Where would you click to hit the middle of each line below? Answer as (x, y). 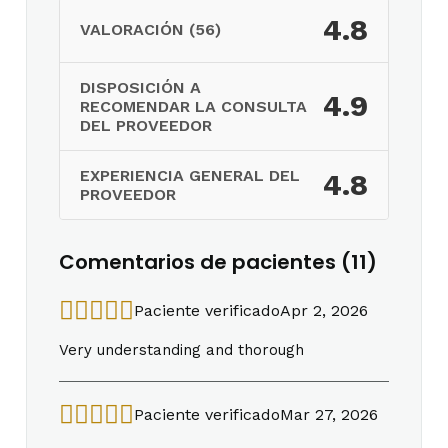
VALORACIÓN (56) (150, 30)
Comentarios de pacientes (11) (218, 261)
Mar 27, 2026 (329, 414)
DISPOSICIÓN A (140, 87)
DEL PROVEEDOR (146, 125)
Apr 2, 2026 (324, 310)
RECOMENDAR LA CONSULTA (193, 106)
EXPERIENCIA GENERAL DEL (190, 175)
